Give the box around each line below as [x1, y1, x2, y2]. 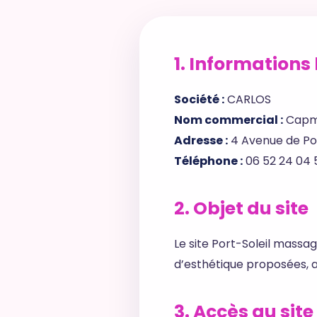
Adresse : [174, 132, 228, 149]
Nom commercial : [174, 112, 283, 128]
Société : [174, 91, 224, 108]
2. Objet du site [174, 196, 309, 221]
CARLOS [224, 91, 271, 108]
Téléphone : [174, 153, 243, 169]
